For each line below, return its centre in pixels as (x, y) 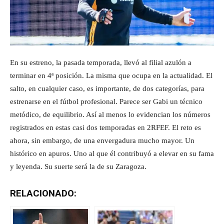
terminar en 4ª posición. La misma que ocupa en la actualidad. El (111, 75)
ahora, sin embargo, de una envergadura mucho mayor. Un (102, 140)
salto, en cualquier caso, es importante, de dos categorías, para (107, 88)
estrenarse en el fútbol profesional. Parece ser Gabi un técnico (106, 101)
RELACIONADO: (43, 193)
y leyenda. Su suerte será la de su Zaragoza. (78, 166)
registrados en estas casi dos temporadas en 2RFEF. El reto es (105, 127)
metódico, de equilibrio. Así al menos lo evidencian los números (110, 114)
